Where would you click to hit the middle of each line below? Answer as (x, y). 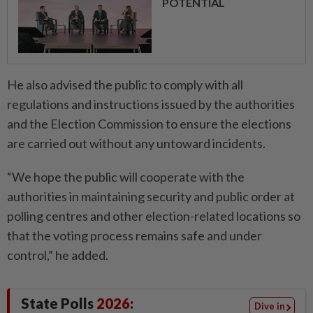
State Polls (59, 303)
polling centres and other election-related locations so (154, 216)
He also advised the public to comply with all (125, 85)
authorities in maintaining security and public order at (151, 196)
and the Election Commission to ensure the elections (149, 124)
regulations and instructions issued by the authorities (151, 104)
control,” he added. (58, 255)
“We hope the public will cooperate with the (126, 177)
